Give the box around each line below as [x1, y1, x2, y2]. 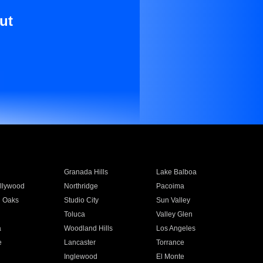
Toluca [63, 210, 85, 218]
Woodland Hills [63, 224, 113, 232]
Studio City [63, 196, 99, 204]
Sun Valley [156, 196, 191, 204]
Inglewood [63, 252, 97, 261]
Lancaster [63, 238, 96, 247]
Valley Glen [156, 210, 193, 218]
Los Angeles [156, 224, 196, 232]
